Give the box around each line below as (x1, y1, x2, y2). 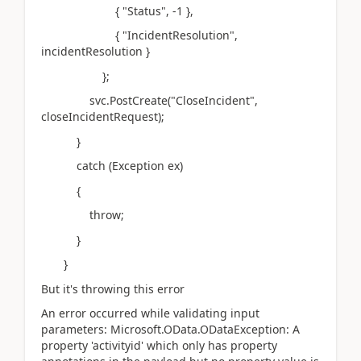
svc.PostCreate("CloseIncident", (41, 93, 258, 108)
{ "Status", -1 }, (41, 2, 193, 19)
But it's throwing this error (41, 280, 185, 297)
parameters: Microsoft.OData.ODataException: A (41, 322, 300, 337)
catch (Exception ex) (41, 158, 183, 173)
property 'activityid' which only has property (41, 338, 277, 353)
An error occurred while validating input (41, 305, 259, 321)
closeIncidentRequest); (41, 109, 164, 124)
